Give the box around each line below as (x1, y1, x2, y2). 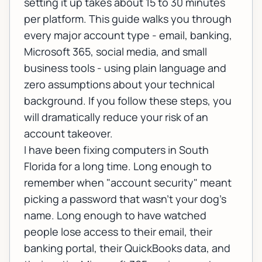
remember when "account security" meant (24, 175, 232, 190)
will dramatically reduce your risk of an (24, 110, 208, 125)
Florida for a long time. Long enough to (24, 159, 212, 174)
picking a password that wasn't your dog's (24, 192, 226, 206)
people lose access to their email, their (24, 225, 212, 239)
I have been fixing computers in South (24, 143, 209, 157)
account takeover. (24, 126, 113, 141)
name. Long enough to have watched (24, 208, 206, 223)
